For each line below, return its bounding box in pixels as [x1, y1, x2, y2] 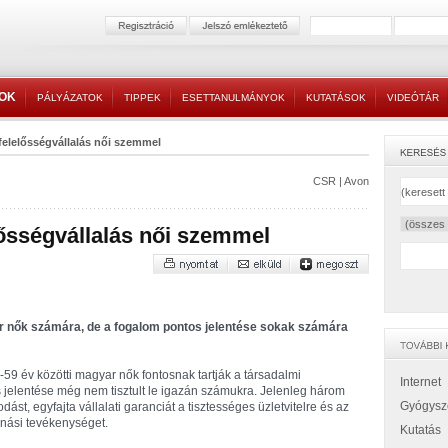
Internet [400, 375, 441, 389]
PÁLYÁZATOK [37, 92, 103, 103]
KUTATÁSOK [306, 92, 366, 103]
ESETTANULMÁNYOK [182, 92, 285, 103]
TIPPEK [124, 92, 161, 103]
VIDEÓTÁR [387, 92, 439, 103]
